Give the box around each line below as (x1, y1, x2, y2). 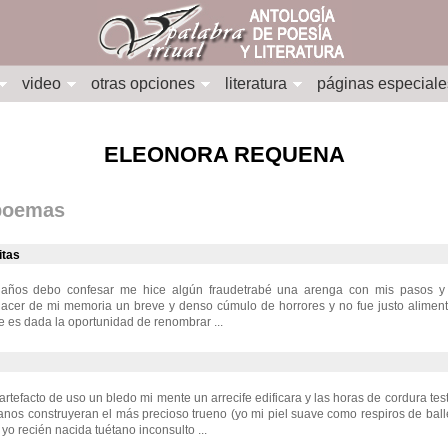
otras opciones (91, 75, 195, 92)
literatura (225, 75, 287, 92)
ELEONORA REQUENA (103, 142, 345, 168)
